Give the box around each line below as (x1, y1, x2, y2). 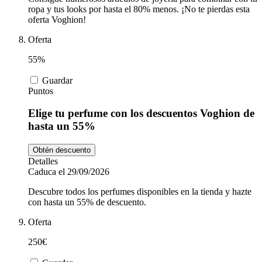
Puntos (28, 85, 53, 96)
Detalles (28, 156, 58, 167)
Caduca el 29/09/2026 (28, 167, 109, 177)
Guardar (42, 75, 73, 85)
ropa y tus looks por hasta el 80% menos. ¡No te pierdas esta (28, 4, 250, 14)
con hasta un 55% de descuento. (28, 197, 146, 208)
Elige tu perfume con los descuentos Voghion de (28, 107, 254, 120)
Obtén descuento (33, 146, 91, 155)
